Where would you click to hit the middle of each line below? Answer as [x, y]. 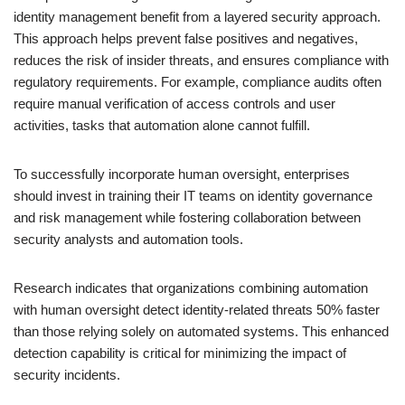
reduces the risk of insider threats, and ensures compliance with [201, 60]
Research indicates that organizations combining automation [191, 287]
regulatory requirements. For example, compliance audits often [198, 81]
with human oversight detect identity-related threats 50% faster [197, 309]
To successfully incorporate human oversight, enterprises [182, 174]
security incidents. [67, 374]
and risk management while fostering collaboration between [187, 217]
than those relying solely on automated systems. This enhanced [201, 331]
